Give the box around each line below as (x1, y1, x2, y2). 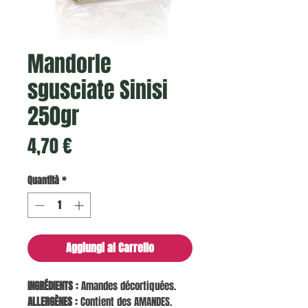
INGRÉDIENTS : (27, 278, 78, 294)
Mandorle (27, 48, 111, 81)
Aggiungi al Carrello (66, 240, 154, 256)
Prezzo (71, 132, 118, 159)
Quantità (27, 173, 59, 188)
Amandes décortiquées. (78, 278, 176, 294)
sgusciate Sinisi (27, 74, 168, 107)
